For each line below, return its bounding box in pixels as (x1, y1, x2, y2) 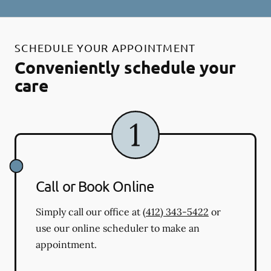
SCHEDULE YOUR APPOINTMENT (15, 41, 196, 54)
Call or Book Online (36, 177, 154, 195)
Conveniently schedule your (15, 56, 236, 77)
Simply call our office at (36, 205, 143, 218)
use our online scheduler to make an (36, 221, 200, 234)
